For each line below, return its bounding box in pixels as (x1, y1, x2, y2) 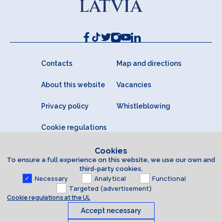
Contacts (41, 59, 72, 68)
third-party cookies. (79, 165, 143, 172)
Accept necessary (81, 207, 141, 215)
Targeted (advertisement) (68, 184, 152, 193)
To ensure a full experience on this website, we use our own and (7, 156, 215, 164)
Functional (152, 174, 186, 183)
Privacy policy (41, 102, 89, 111)
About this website (41, 81, 105, 89)
